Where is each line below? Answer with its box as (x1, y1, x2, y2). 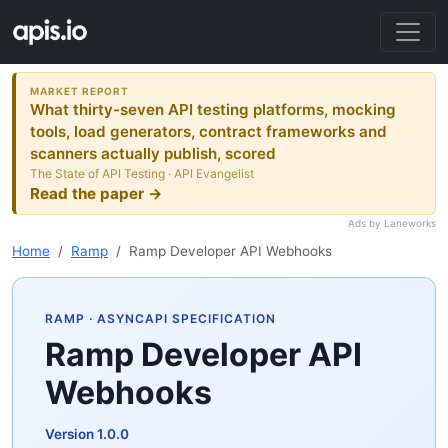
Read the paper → (30, 183, 164, 203)
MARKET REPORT (30, 84, 130, 97)
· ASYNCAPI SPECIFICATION (85, 311, 276, 327)
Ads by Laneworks (348, 217, 436, 230)
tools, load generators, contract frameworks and (30, 121, 388, 141)
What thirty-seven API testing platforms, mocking (30, 99, 397, 119)
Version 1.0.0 (45, 426, 129, 443)
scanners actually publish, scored (30, 143, 277, 163)
